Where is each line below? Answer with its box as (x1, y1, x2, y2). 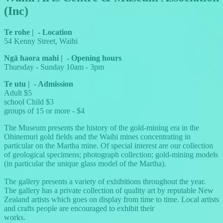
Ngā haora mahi (4, 53, 59, 62)
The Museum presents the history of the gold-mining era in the (4, 123, 199, 132)
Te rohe (4, 27, 30, 36)
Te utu (4, 79, 26, 88)
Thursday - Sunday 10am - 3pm (4, 62, 104, 71)
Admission (38, 79, 73, 88)
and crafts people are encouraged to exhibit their (4, 204, 154, 213)
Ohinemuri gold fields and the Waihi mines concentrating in (4, 132, 191, 141)
